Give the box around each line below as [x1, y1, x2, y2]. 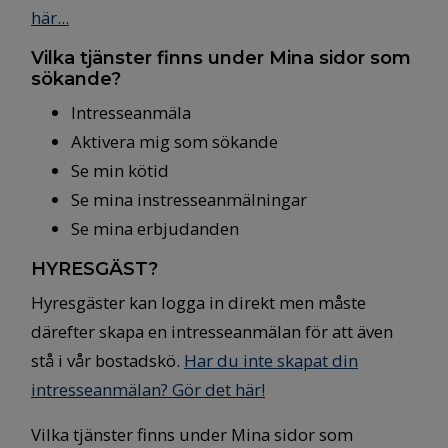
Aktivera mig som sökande [71, 130, 278, 153]
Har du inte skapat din [184, 349, 358, 372]
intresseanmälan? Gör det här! [31, 378, 265, 401]
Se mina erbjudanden [71, 217, 239, 240]
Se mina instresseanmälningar [71, 188, 307, 211]
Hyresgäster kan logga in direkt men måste [31, 291, 366, 314]
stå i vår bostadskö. [31, 349, 184, 372]
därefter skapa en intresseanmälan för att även [31, 320, 393, 343]
